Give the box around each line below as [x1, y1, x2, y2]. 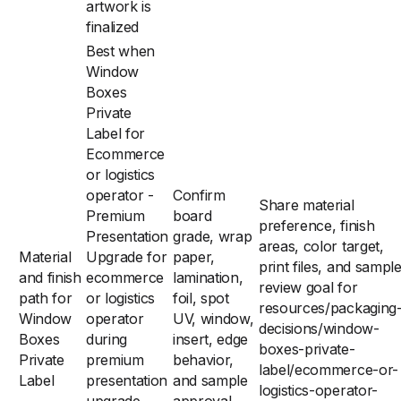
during [86, 330, 128, 348]
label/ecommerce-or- [259, 361, 398, 379]
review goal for [259, 278, 358, 296]
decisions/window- [259, 320, 380, 337]
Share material [259, 196, 354, 214]
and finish [19, 269, 81, 286]
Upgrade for [86, 248, 167, 266]
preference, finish [259, 217, 375, 235]
